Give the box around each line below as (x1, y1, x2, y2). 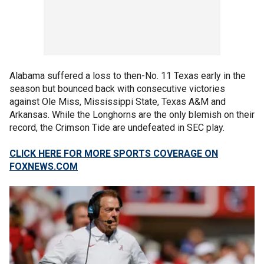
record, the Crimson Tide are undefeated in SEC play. (9, 122, 225, 133)
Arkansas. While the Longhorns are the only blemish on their (9, 109, 255, 120)
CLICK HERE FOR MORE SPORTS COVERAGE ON (9, 148, 218, 159)
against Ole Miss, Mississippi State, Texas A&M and (9, 96, 226, 107)
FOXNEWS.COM (9, 161, 78, 172)
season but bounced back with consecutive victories (9, 83, 225, 94)
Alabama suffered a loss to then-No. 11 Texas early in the (9, 70, 246, 81)
